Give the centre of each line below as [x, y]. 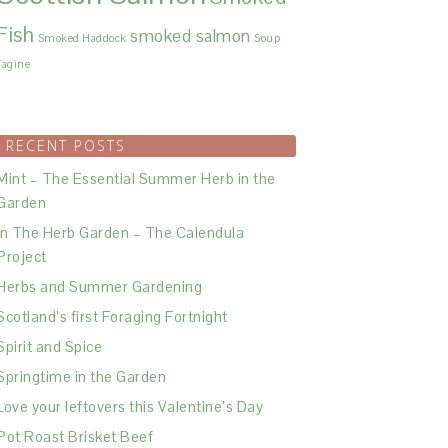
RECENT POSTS [66, 145]
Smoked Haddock [82, 38]
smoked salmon [190, 36]
